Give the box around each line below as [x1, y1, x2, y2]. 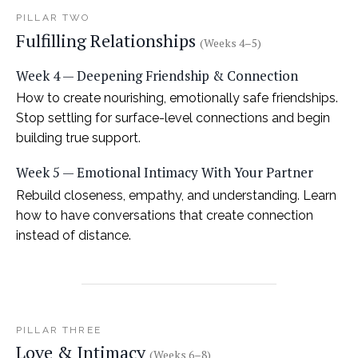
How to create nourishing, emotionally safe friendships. [16, 90, 338, 106]
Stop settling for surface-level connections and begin [16, 110, 330, 126]
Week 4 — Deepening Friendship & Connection [16, 66, 298, 85]
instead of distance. [16, 227, 131, 243]
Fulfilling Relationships [16, 28, 200, 52]
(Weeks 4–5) [200, 34, 261, 50]
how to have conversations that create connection [16, 207, 313, 223]
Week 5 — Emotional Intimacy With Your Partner [16, 163, 313, 182]
